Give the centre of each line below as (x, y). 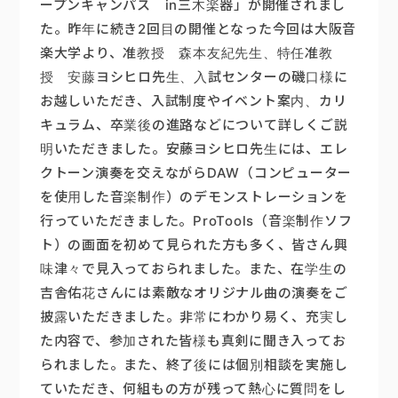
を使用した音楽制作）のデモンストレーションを (194, 197)
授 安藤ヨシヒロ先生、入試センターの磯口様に (194, 77)
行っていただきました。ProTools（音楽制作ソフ (196, 221)
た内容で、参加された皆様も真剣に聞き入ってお (193, 341)
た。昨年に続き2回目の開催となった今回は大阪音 (198, 29)
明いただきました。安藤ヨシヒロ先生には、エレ (194, 149)
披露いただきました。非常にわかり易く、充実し (194, 317)
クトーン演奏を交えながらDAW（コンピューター (196, 173)
